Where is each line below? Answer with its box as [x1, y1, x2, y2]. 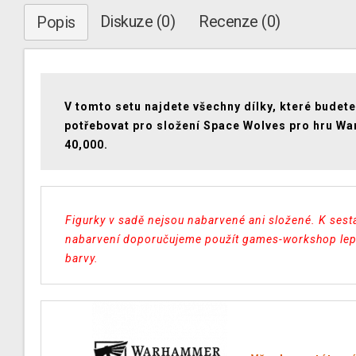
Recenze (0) [199, 12, 281, 31]
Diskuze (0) [99, 12, 175, 31]
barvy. [65, 252, 99, 265]
